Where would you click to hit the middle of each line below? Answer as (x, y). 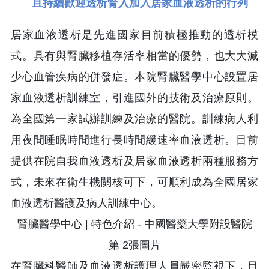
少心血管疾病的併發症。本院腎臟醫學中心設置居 (134, 77)
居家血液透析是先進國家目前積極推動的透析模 (134, 35)
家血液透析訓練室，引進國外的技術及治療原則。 (134, 98)
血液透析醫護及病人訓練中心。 (86, 203)
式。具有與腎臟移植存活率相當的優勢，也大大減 (134, 56)
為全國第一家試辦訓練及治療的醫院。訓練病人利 (134, 119)
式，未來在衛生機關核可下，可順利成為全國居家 (134, 182)
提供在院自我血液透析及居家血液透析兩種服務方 (134, 161)
